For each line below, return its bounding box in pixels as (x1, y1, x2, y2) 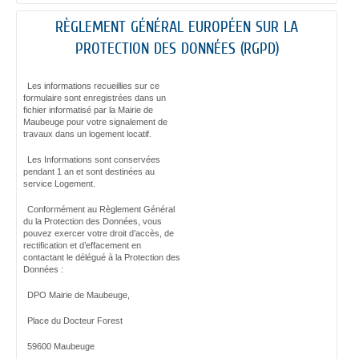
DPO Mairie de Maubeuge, (26, 290, 130, 301)
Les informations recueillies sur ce (26, 81, 159, 91)
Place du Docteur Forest (26, 316, 123, 326)
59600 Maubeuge (26, 341, 95, 352)
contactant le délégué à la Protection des (22, 252, 180, 263)
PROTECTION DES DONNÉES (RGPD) (75, 38, 279, 58)
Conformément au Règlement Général (26, 204, 175, 215)
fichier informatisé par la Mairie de (22, 105, 153, 115)
